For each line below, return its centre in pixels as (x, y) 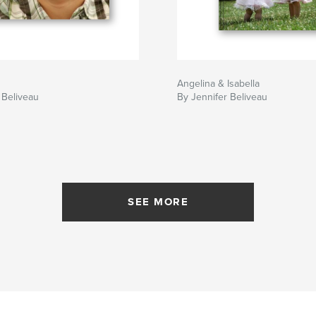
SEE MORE (158, 202)
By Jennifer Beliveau (222, 97)
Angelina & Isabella (218, 84)
